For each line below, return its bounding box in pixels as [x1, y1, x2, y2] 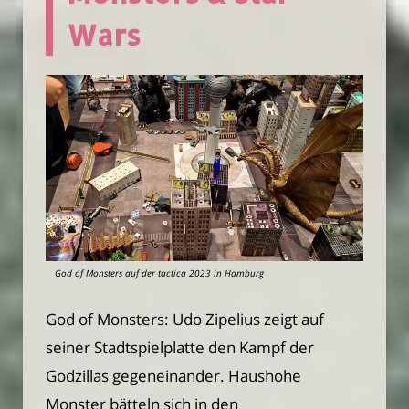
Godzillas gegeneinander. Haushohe [46, 364, 301, 386]
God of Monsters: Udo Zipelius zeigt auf [46, 308, 324, 330]
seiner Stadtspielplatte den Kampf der [46, 336, 314, 358]
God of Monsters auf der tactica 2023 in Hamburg [55, 266, 264, 279]
